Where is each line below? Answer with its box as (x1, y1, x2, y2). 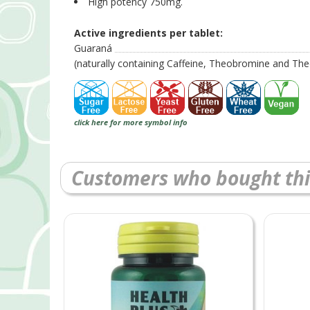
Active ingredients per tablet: (74, 26, 223, 40)
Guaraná (74, 42, 112, 55)
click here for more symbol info (74, 117, 188, 128)
